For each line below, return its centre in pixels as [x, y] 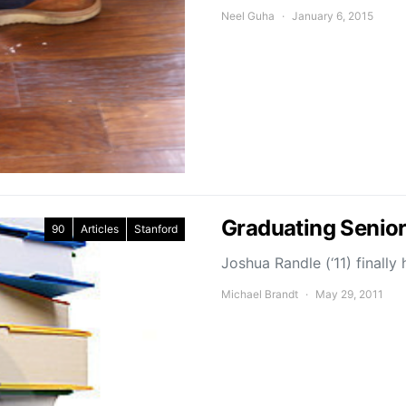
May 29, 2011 [349, 295]
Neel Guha [248, 16]
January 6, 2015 [333, 16]
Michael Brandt [260, 295]
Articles [100, 229]
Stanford [156, 229]
